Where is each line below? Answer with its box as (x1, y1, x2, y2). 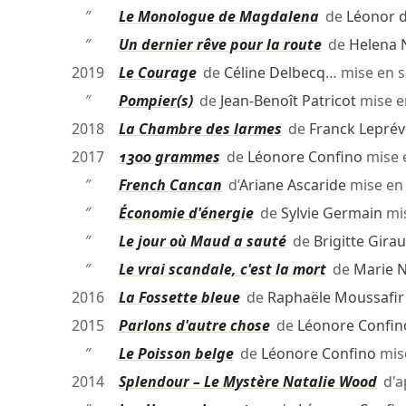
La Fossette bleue (118, 287, 240, 308)
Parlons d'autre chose (118, 315, 270, 336)
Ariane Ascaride (238, 175, 346, 196)
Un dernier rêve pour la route (118, 34, 322, 55)
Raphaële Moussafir (266, 287, 404, 308)
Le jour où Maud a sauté (118, 231, 286, 252)
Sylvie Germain (280, 203, 382, 224)
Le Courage (118, 63, 197, 83)
